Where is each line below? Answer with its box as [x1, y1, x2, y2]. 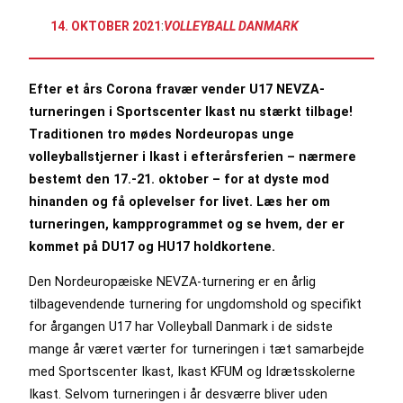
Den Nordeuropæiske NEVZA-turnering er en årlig [29, 274, 316, 290]
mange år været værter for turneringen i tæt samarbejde [29, 342, 364, 357]
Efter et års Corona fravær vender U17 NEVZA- [29, 81, 325, 96]
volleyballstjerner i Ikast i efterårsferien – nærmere [29, 148, 356, 164]
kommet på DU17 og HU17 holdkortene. [29, 238, 275, 254]
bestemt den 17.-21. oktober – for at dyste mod [29, 171, 329, 186]
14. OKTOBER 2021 [50, 19, 161, 34]
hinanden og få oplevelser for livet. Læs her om [29, 193, 330, 209]
